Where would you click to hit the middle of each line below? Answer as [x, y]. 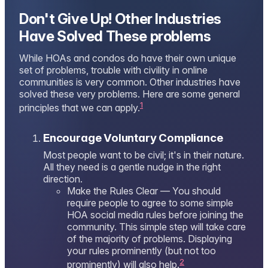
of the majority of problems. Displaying [150, 239]
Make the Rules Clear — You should [144, 191]
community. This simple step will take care [156, 227]
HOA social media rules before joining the [155, 215]
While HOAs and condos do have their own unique [128, 58]
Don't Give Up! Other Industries [120, 19]
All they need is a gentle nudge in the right [132, 167]
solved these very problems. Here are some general [130, 94]
